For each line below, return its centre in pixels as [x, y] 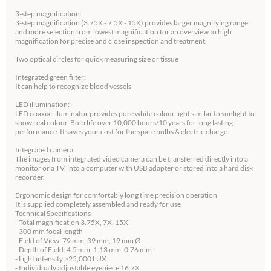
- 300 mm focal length [49, 231]
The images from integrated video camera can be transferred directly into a [132, 159]
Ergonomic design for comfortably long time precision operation [116, 195]
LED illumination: [42, 104]
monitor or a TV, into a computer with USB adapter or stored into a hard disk [134, 168]
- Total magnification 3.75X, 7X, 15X [72, 222]
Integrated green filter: [51, 77]
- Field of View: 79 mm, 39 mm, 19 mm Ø [78, 240]
